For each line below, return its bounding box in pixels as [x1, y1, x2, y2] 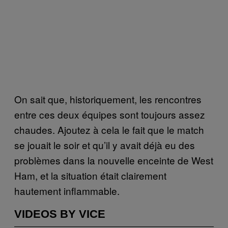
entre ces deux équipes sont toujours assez [14, 107, 205, 121]
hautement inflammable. [14, 183, 120, 197]
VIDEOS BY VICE [14, 207, 105, 220]
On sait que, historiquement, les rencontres [14, 92, 202, 106]
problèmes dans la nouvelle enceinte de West [14, 153, 213, 167]
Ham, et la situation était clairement [14, 168, 166, 182]
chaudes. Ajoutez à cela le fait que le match [14, 122, 204, 136]
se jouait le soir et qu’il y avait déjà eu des [14, 137, 195, 152]
